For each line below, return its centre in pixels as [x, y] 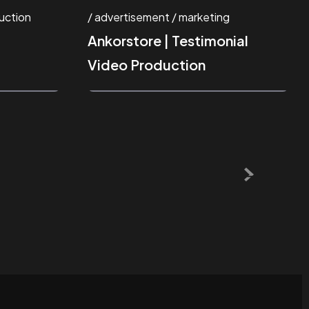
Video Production [147, 64]
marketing [204, 17]
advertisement [132, 17]
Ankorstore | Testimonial [168, 40]
